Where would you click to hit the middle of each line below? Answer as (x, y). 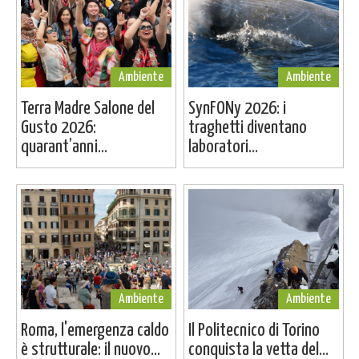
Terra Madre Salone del (87, 108)
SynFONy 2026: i (237, 108)
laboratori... (223, 147)
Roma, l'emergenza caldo (95, 330)
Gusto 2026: (58, 127)
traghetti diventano (247, 127)
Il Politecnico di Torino (254, 330)
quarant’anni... (64, 147)
